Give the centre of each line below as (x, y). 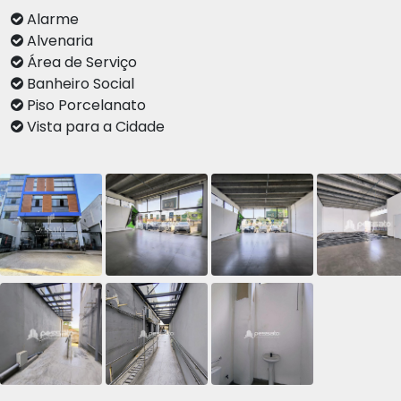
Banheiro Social (86, 84)
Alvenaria (65, 41)
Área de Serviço (87, 63)
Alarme (58, 20)
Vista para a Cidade (101, 127)
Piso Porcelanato (92, 106)
